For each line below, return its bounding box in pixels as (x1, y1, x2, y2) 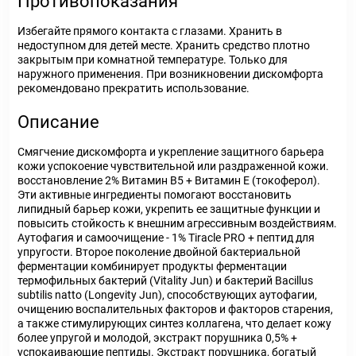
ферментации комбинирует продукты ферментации (17, 260, 287, 273)
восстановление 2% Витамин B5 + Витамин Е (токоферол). (17, 174, 320, 187)
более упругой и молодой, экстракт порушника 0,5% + (17, 331, 297, 344)
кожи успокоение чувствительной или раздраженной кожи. (17, 160, 329, 172)
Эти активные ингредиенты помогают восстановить (17, 188, 292, 201)
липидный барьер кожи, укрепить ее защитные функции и (17, 203, 320, 215)
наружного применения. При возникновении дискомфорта (17, 68, 323, 80)
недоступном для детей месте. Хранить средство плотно (17, 39, 310, 52)
